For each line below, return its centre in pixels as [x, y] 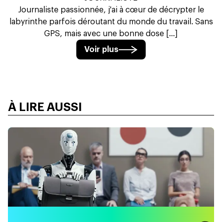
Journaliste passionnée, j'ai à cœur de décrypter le [111, 10]
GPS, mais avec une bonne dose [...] [111, 34]
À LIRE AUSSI [45, 107]
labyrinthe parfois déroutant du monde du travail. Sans [111, 22]
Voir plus [102, 50]
